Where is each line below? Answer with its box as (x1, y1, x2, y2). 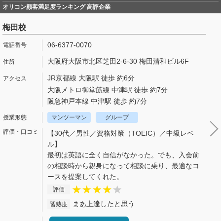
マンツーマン (51, 113, 87, 121)
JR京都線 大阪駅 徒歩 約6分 (47, 74, 135, 82)
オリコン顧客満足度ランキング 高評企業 (2, 3, 110, 10)
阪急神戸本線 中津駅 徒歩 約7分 (47, 97, 147, 105)
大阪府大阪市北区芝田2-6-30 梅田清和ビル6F (47, 57, 189, 66)
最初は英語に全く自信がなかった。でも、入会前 (47, 150, 199, 159)
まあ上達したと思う (73, 199, 135, 208)
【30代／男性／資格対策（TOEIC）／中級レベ (47, 129, 194, 137)
